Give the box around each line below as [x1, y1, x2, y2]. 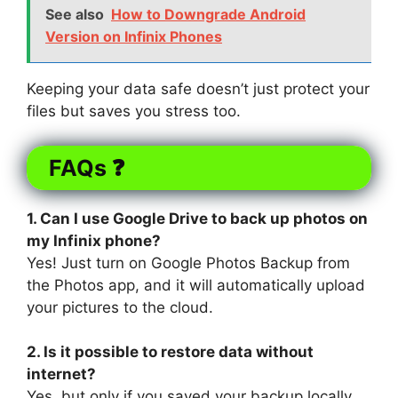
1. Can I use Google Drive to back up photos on [27, 209, 368, 227]
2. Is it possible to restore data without [27, 343, 314, 362]
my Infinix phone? [27, 231, 161, 250]
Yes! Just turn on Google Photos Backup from [27, 253, 350, 272]
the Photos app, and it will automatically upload [27, 275, 365, 294]
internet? [27, 365, 96, 384]
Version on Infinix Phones [45, 28, 222, 46]
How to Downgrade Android [111, 5, 306, 24]
